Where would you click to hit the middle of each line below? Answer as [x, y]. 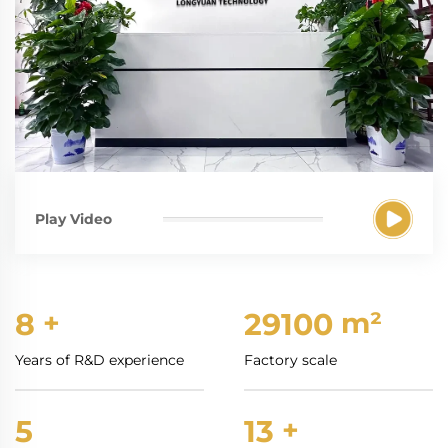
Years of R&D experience [99, 360]
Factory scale [290, 360]
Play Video [73, 218]
